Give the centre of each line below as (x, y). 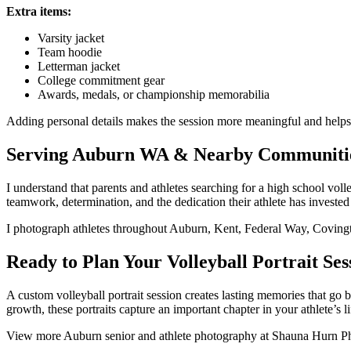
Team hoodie (70, 52)
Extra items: (39, 12)
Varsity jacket (71, 38)
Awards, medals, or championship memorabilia (154, 95)
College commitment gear (101, 81)
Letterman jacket (79, 67)
